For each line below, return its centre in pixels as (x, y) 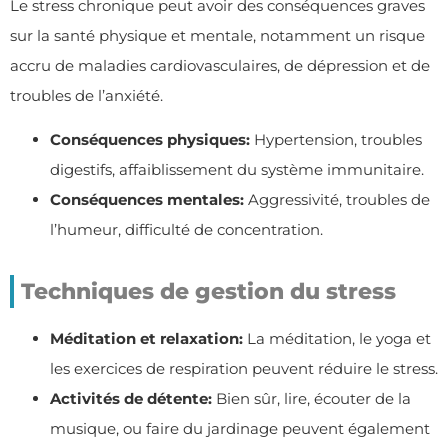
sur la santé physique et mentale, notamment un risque (217, 35)
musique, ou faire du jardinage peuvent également (240, 429)
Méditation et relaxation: (146, 339)
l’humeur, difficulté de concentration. (186, 230)
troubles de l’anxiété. (86, 95)
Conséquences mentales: (147, 200)
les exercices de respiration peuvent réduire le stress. (244, 369)
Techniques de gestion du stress (208, 292)
